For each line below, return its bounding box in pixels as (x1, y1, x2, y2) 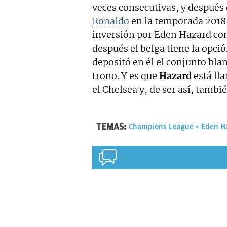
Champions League (129, 122, 194, 132)
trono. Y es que (92, 70, 159, 82)
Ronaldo (92, 15, 129, 27)
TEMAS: (96, 121, 126, 133)
